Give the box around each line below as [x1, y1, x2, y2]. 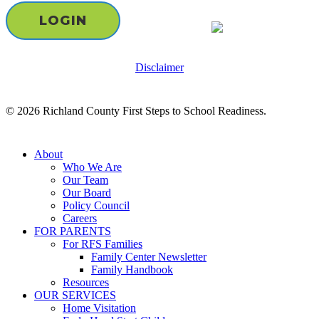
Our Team [63, 174, 108, 187]
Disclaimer [135, 61, 184, 74]
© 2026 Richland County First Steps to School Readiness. [6, 105, 266, 117]
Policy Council [63, 199, 130, 212]
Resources [63, 276, 109, 289]
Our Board [63, 187, 111, 199]
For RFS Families [63, 238, 142, 251]
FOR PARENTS [34, 225, 111, 238]
